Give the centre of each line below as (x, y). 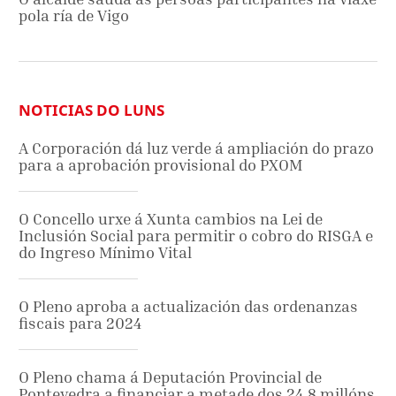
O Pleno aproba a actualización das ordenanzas (188, 306)
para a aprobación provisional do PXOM (160, 164)
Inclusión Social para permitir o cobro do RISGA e (196, 235)
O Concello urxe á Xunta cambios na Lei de (171, 218)
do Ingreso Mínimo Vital (105, 252)
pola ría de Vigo (74, 15)
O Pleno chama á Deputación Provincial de (170, 377)
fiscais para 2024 (80, 323)
